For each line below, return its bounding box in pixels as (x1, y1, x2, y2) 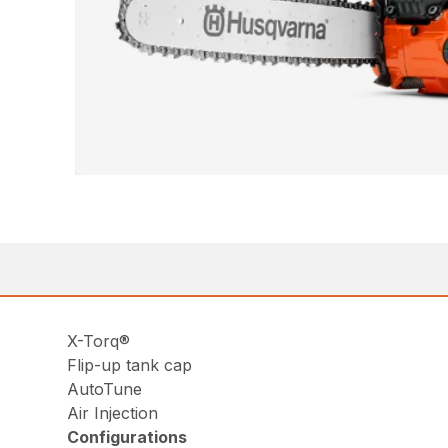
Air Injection (67, 402, 159, 423)
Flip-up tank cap (67, 354, 193, 375)
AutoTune (67, 378, 143, 399)
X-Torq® (67, 330, 131, 351)
